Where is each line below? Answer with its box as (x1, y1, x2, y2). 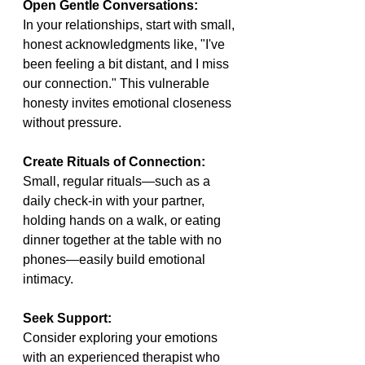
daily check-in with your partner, (23, 194, 208, 209)
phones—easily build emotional (23, 253, 209, 267)
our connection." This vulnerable (23, 77, 213, 91)
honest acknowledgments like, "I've (23, 37, 228, 52)
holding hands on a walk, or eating (23, 213, 224, 228)
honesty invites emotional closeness (23, 96, 235, 111)
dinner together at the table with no (23, 233, 225, 248)
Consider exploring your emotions (23, 331, 221, 345)
